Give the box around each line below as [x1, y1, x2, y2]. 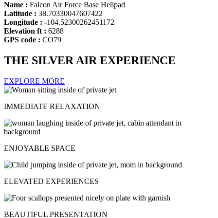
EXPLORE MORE [4, 76, 65, 85]
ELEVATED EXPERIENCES [4, 177, 99, 185]
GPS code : [4, 35, 42, 44]
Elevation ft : [4, 26, 48, 35]
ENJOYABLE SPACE [4, 144, 75, 152]
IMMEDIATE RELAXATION [4, 102, 100, 110]
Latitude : [4, 9, 38, 18]
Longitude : [4, 18, 44, 26]
